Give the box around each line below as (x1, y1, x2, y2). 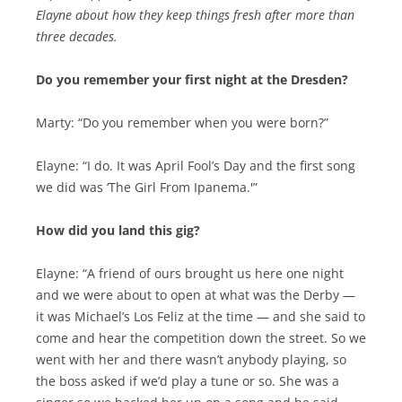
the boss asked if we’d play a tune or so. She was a (36, 372, 339, 390)
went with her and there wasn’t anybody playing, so (36, 351, 346, 369)
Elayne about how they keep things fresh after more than (36, 6, 354, 24)
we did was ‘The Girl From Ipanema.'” (36, 179, 258, 197)
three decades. (36, 28, 118, 46)
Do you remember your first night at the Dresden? (36, 71, 348, 89)
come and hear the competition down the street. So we (36, 329, 366, 347)
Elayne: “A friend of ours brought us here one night (36, 265, 344, 283)
